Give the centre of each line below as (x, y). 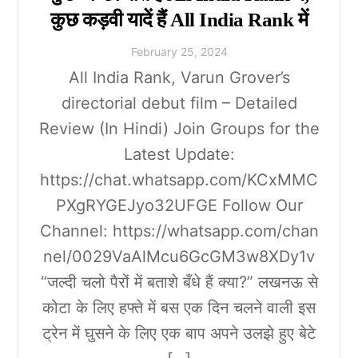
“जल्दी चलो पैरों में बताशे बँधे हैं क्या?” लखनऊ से (179, 282)
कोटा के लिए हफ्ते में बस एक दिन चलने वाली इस (179, 307)
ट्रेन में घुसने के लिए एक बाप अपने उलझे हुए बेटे (179, 333)
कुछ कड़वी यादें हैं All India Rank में (179, 20)
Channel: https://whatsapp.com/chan (179, 231)
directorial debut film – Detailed (179, 103)
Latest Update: (179, 154)
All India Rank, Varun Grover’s (179, 77)
